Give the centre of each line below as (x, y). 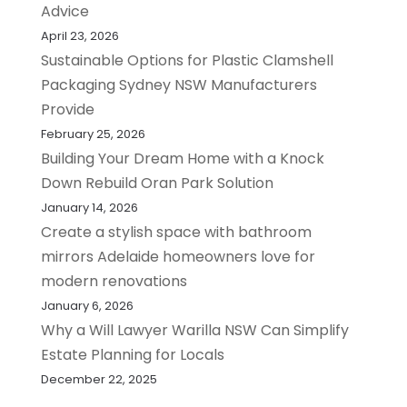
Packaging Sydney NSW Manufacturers (179, 85)
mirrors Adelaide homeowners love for (178, 257)
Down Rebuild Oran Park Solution (157, 184)
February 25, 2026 (93, 134)
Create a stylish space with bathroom (176, 233)
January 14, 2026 (89, 208)
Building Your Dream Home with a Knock (182, 159)
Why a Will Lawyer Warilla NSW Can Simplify (194, 331)
